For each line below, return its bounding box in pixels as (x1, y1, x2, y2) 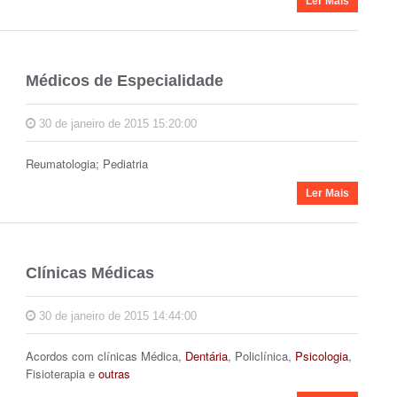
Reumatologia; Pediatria (26, 155, 148, 172)
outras (98, 365, 130, 382)
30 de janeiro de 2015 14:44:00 (35, 309, 197, 323)
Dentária (185, 347, 228, 364)
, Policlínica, (228, 347, 292, 364)
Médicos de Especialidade (26, 72, 223, 90)
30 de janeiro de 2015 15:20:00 (35, 117, 197, 130)
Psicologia (292, 347, 348, 364)
